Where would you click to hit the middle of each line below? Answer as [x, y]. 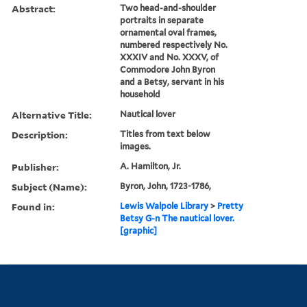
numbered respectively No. [174, 45]
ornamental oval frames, [169, 32]
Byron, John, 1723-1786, [166, 186]
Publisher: [35, 167]
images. [136, 146]
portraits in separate [162, 20]
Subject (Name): [49, 186]
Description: [40, 134]
